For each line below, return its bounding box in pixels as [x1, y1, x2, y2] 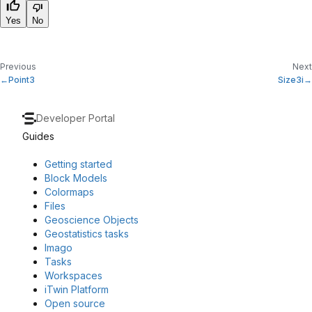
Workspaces [45, 270, 102, 281]
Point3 [8, 74, 35, 85]
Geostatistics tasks [45, 228, 129, 240]
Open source [45, 297, 105, 309]
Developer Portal [36, 112, 115, 124]
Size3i [278, 74, 304, 85]
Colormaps [45, 186, 94, 198]
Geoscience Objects [45, 214, 139, 226]
